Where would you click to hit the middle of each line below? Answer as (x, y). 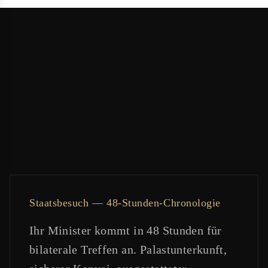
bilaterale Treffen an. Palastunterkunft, (128, 250)
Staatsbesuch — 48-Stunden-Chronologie (125, 203)
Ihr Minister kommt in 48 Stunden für (126, 231)
